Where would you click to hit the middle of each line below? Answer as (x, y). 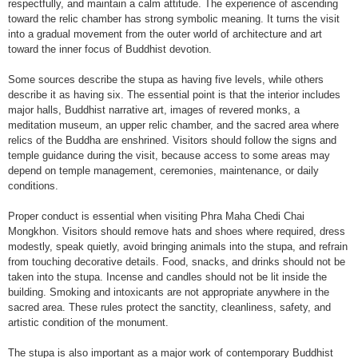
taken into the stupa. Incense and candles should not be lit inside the (167, 277)
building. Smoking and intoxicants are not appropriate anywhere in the (169, 292)
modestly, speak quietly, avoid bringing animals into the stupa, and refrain (178, 247)
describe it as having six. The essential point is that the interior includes (174, 95)
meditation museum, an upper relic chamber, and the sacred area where (173, 125)
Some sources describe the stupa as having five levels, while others (166, 80)
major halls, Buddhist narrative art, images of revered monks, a (154, 110)
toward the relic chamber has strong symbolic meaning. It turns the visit (174, 19)
